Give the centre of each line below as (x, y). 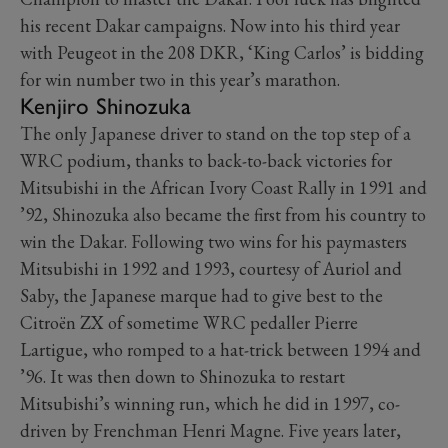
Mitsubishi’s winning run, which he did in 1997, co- (210, 403)
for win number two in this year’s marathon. (182, 79)
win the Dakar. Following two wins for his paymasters (213, 241)
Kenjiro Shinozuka (105, 106)
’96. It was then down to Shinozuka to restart (182, 376)
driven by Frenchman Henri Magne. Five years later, (210, 430)
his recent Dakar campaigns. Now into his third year (210, 25)
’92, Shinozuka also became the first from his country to (223, 214)
